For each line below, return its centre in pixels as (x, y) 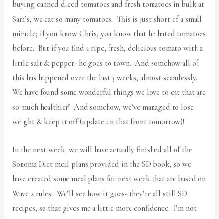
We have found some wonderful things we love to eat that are (109, 93)
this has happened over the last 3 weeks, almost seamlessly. (106, 78)
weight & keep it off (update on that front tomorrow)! (99, 122)
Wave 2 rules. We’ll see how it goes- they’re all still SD (100, 193)
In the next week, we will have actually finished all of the (102, 149)
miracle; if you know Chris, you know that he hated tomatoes (109, 34)
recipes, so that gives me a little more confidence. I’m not (105, 208)
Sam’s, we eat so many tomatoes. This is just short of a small (107, 19)
